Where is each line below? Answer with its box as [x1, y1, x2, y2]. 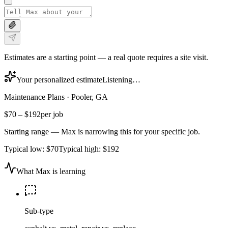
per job [41, 109, 63, 119]
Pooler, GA [71, 92, 108, 101]
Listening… [102, 75, 140, 84]
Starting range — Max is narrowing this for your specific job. [4, 127, 200, 136]
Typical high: [59, 144, 103, 153]
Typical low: [4, 144, 46, 153]
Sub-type [24, 206, 53, 215]
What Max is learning [16, 166, 85, 176]
